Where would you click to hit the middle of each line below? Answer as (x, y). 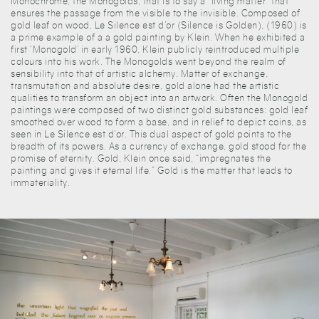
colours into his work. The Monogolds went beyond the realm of (148, 61)
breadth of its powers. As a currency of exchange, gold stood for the (158, 146)
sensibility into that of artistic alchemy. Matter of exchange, (139, 73)
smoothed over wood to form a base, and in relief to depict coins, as (158, 122)
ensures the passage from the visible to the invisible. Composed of (155, 13)
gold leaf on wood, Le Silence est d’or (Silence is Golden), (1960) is (159, 25)
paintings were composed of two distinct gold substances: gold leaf (159, 110)
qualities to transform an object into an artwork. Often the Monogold (159, 98)
